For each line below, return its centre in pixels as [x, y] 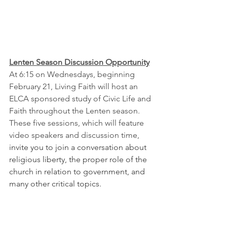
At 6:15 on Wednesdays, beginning [73, 74]
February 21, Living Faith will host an [74, 87]
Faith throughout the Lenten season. [77, 111]
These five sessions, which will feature [78, 123]
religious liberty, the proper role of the [79, 160]
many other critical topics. [55, 184]
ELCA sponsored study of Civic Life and [81, 99]
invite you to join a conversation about [79, 147]
